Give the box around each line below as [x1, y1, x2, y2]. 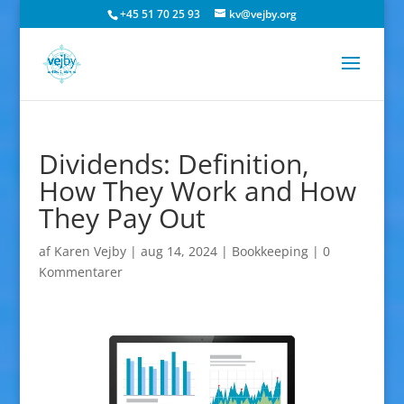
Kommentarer [38, 263, 123, 280]
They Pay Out [38, 199, 206, 236]
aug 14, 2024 [140, 243, 217, 260]
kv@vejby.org [228, 6, 297, 22]
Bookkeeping [231, 243, 308, 260]
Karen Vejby [53, 243, 126, 260]
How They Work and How [38, 172, 356, 209]
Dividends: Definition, [38, 145, 309, 182]
